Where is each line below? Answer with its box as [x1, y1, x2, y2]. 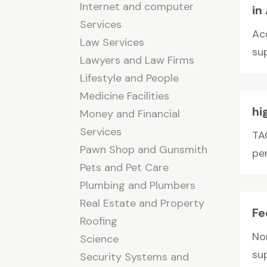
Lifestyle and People [80, 70, 179, 85]
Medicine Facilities [80, 88, 170, 103]
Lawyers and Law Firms [80, 52, 195, 67]
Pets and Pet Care [80, 160, 169, 175]
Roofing [80, 213, 118, 228]
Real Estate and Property [80, 195, 205, 210]
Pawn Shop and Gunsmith [80, 142, 208, 157]
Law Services [80, 35, 145, 49]
